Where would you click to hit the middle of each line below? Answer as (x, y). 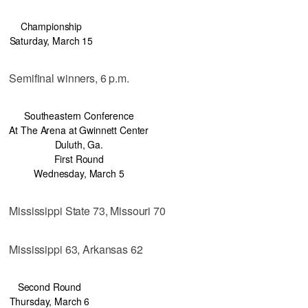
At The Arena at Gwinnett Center (79, 130)
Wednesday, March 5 (79, 173)
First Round (79, 158)
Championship (51, 26)
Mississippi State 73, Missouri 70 (87, 210)
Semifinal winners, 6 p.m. (69, 78)
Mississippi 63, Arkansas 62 (76, 249)
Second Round (49, 286)
